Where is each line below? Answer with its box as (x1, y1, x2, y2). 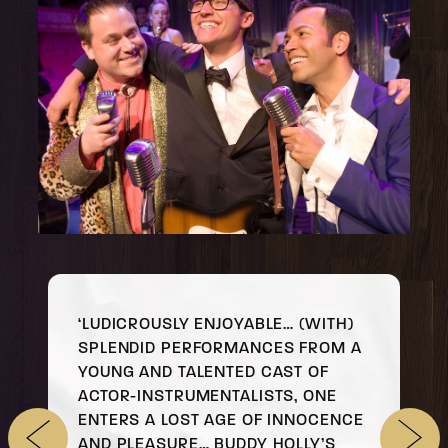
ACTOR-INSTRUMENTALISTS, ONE (78, 385, 337, 405)
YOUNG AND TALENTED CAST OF (78, 361, 329, 381)
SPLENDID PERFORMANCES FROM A (78, 337, 362, 357)
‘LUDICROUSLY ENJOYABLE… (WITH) (78, 313, 354, 333)
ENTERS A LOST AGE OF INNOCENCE (78, 409, 364, 429)
